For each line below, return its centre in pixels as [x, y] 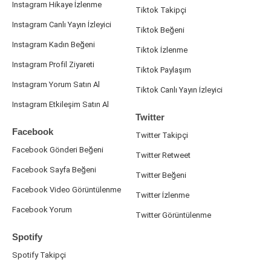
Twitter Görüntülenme [173, 215]
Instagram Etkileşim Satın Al [60, 104]
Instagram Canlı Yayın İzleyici [62, 24]
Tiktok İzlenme [162, 50]
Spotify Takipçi [39, 255]
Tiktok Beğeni [160, 30]
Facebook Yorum [42, 209]
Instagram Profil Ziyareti [53, 64]
